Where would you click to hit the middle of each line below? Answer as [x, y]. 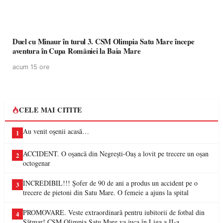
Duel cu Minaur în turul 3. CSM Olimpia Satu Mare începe [104, 41]
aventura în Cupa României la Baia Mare [77, 51]
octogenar [37, 163]
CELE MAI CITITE [51, 110]
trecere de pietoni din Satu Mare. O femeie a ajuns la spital [106, 192]
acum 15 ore [31, 67]
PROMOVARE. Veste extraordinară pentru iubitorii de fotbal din [114, 212]
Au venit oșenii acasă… [56, 131]
